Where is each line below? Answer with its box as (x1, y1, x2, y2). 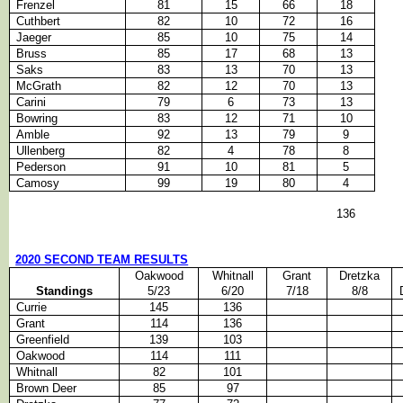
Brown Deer (16, 381, 77, 396)
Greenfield (16, 333, 70, 347)
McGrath (16, 79, 62, 94)
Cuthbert (16, 14, 61, 29)
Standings (36, 284, 93, 299)
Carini (16, 95, 47, 110)
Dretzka (339, 269, 380, 283)
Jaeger (16, 31, 52, 45)
